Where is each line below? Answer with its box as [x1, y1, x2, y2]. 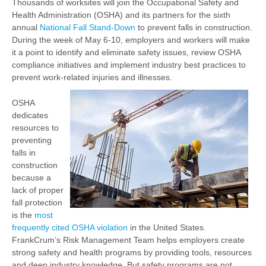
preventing [12, 135, 52, 145]
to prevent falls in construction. [135, 23, 252, 32]
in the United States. [128, 223, 206, 232]
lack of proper [12, 185, 64, 195]
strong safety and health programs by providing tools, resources [12, 248, 252, 257]
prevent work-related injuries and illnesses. [12, 72, 172, 82]
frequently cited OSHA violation [12, 223, 128, 232]
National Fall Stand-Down [40, 23, 135, 32]
